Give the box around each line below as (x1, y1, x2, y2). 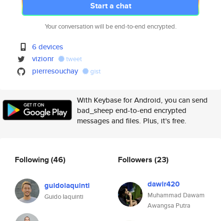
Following (15, 153, 51, 165)
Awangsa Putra (147, 201, 190, 210)
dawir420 (147, 179, 180, 189)
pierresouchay (32, 66, 78, 76)
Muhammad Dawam (147, 190, 205, 200)
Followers (118, 153, 154, 165)
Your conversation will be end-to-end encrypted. (44, 22, 177, 31)
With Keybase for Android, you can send (77, 95, 208, 105)
